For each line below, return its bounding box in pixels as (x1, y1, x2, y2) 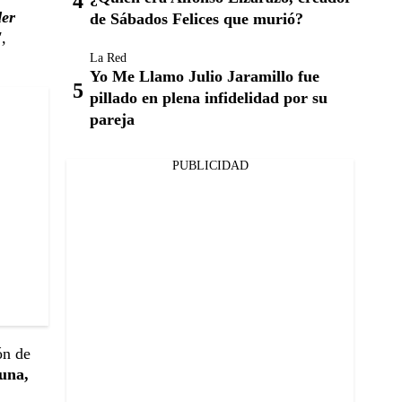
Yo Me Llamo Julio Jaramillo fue (90, 67, 319, 85)
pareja (90, 110, 135, 128)
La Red (90, 51, 127, 65)
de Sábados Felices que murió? (90, 10, 303, 28)
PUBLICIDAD (171, 159, 249, 172)
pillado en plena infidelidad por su (90, 89, 328, 107)
